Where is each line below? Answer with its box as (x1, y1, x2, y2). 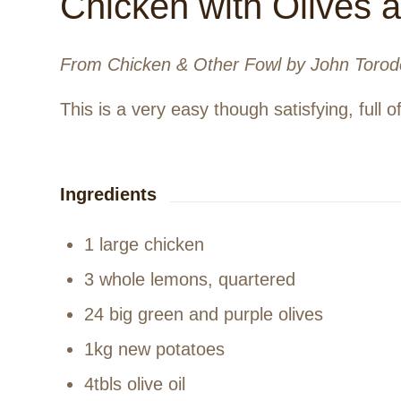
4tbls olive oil (84, 374, 185, 394)
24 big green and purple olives (84, 304, 323, 324)
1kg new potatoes (84, 339, 225, 359)
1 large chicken (84, 235, 204, 254)
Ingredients (60, 184, 157, 204)
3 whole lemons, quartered (84, 269, 295, 289)
